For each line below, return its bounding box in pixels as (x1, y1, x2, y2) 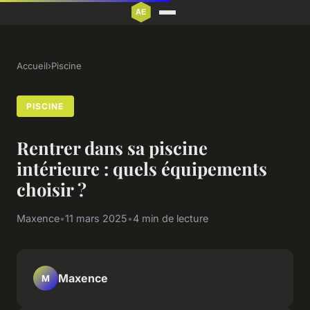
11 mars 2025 (65, 212, 127, 225)
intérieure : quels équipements (17, 156, 267, 181)
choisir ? (17, 177, 86, 201)
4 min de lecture (133, 212, 208, 225)
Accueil (17, 60, 48, 72)
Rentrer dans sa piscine (17, 136, 208, 160)
